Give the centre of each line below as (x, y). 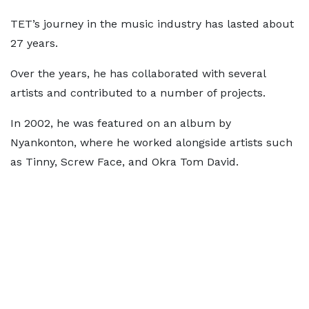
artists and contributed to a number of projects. (138, 92)
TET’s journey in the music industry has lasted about (152, 23)
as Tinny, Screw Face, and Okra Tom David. (124, 161)
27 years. (34, 43)
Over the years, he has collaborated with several (138, 73)
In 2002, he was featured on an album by (121, 123)
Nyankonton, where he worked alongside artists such (151, 142)
